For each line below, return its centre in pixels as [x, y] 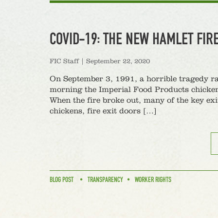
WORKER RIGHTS [153, 180]
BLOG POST [62, 180]
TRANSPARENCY [105, 180]
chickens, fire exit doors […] [103, 111]
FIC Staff [64, 61]
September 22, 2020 [118, 61]
